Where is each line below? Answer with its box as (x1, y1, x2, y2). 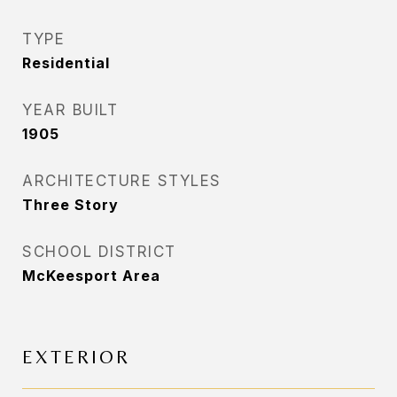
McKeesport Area (22, 267, 160, 284)
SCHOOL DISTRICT (22, 243, 176, 261)
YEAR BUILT (22, 101, 118, 119)
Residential (22, 54, 110, 72)
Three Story (22, 196, 119, 214)
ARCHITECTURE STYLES (22, 172, 222, 190)
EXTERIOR (22, 346, 130, 368)
